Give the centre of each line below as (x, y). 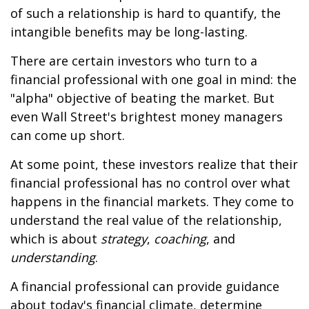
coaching (180, 239)
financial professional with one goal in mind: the (153, 79)
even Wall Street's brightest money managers (147, 117)
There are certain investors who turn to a (134, 61)
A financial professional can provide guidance (145, 286)
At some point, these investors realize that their (154, 164)
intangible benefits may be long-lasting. (129, 32)
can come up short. (68, 135)
